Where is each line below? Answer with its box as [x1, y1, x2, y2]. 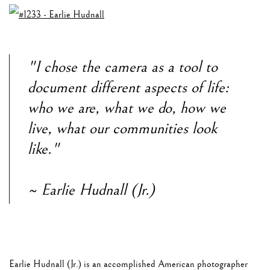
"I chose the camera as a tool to [28, 58, 218, 77]
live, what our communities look [28, 119, 217, 139]
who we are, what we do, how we [28, 99, 226, 118]
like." [28, 140, 59, 159]
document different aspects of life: [28, 78, 229, 98]
